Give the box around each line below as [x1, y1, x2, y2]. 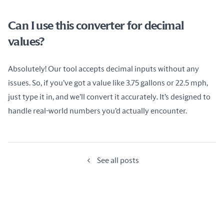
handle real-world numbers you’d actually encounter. [8, 107, 187, 115]
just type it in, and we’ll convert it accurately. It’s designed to [8, 93, 210, 101]
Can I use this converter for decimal [8, 20, 184, 32]
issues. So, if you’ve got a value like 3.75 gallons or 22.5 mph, [8, 79, 208, 87]
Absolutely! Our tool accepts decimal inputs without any [8, 65, 199, 73]
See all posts [97, 156, 139, 164]
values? [8, 36, 44, 48]
